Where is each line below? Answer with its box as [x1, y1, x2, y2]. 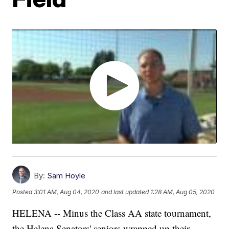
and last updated [101, 188, 149, 196]
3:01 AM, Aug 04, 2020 [34, 188, 100, 196]
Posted [12, 188, 34, 196]
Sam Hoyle [47, 171, 86, 181]
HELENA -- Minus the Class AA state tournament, [12, 207, 212, 220]
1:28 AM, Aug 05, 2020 [150, 188, 215, 196]
